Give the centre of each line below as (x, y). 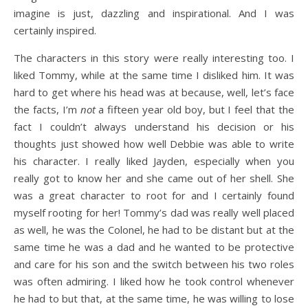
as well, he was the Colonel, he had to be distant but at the (154, 230)
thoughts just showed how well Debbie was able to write (154, 144)
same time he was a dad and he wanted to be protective (154, 247)
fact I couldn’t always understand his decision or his (154, 126)
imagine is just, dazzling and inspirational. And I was (154, 13)
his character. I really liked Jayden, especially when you (154, 161)
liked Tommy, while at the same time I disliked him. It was (154, 75)
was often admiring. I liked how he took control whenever (154, 281)
